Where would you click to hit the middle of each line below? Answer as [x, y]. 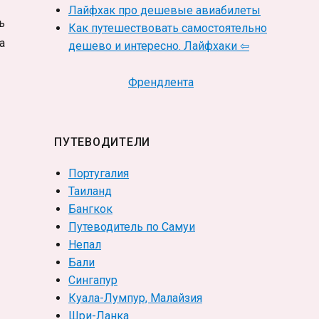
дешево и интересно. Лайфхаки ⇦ [159, 46]
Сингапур [93, 280]
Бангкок [90, 209]
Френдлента [161, 83]
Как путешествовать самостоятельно [168, 28]
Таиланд [90, 191]
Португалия [99, 173]
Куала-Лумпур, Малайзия [135, 298]
